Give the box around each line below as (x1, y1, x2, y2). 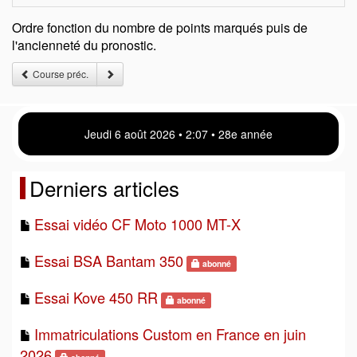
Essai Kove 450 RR (34, 287, 158, 308)
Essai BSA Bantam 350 (34, 250, 183, 271)
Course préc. (30, 67, 88, 80)
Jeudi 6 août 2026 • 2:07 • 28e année (84, 126, 273, 142)
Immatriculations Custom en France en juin (34, 324, 306, 344)
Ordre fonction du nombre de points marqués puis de (12, 18, 308, 37)
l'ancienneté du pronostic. (12, 36, 156, 54)
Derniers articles (29, 173, 179, 202)
